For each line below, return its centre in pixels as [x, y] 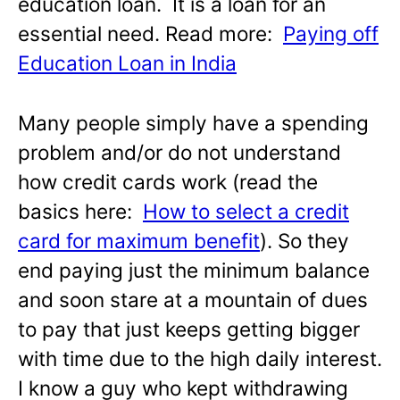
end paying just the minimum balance [194, 270]
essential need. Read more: [150, 33]
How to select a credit [246, 211]
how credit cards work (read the [168, 181]
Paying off [331, 33]
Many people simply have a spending [193, 122]
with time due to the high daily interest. [200, 358]
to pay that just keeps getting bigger [189, 329]
